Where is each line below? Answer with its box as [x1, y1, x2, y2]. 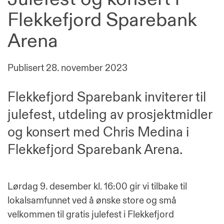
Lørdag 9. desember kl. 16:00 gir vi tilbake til [7, 180, 187, 192]
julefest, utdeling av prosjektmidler [7, 106, 212, 123]
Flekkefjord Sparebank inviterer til [7, 88, 206, 106]
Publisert [7, 61, 46, 74]
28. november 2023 [46, 61, 127, 74]
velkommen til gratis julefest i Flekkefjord [7, 208, 174, 220]
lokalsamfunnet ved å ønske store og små [7, 194, 176, 206]
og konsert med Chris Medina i [7, 123, 189, 141]
